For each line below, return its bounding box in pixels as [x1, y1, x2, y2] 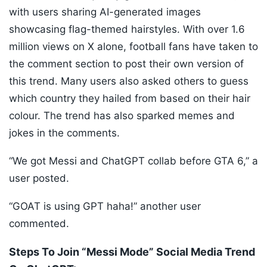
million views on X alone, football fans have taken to [9, 41, 258, 53]
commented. [9, 218, 69, 230]
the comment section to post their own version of [9, 58, 244, 70]
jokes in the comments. [9, 127, 120, 139]
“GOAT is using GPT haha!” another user [9, 200, 201, 213]
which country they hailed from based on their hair [9, 92, 250, 105]
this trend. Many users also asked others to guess [9, 75, 249, 88]
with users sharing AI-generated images [9, 6, 201, 18]
